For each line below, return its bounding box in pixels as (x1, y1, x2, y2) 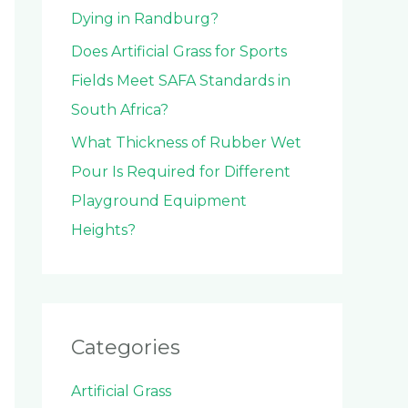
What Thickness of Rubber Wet (71, 134, 301, 152)
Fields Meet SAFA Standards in (71, 72, 291, 90)
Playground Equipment (71, 192, 247, 210)
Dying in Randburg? (71, 10, 219, 28)
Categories (71, 335, 180, 361)
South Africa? (71, 101, 168, 119)
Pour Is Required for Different (71, 163, 291, 181)
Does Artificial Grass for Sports (71, 43, 287, 61)
